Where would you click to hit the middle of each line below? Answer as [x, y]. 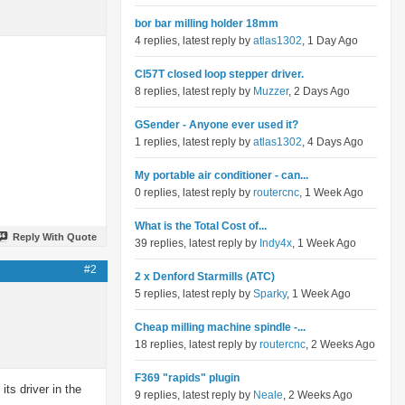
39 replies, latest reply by [197, 243]
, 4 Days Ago [333, 142]
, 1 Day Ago [330, 41]
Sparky [270, 294]
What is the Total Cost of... [201, 226]
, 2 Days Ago [319, 91]
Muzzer [271, 91]
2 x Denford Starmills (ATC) [205, 277]
